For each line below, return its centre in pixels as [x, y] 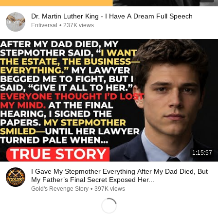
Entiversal [44, 25]
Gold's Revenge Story [60, 189]
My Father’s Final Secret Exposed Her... [93, 180]
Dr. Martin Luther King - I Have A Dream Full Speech [112, 16]
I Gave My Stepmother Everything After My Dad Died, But [119, 171]
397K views [110, 189]
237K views [79, 25]
